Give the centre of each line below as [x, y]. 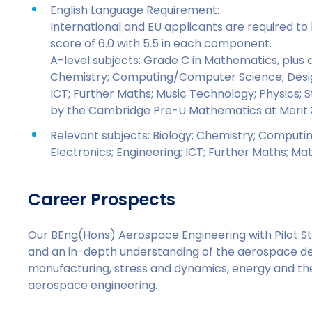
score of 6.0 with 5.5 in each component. [161, 44]
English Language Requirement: [135, 10]
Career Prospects [102, 200]
